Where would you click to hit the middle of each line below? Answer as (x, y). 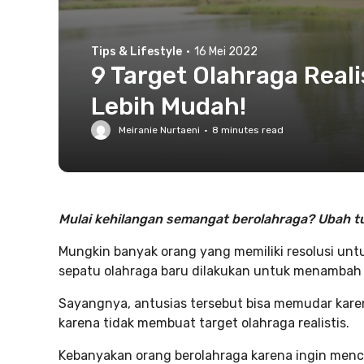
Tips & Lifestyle (136, 52)
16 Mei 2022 (226, 52)
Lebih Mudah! (169, 106)
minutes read (251, 130)
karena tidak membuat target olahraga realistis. (204, 323)
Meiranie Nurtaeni (159, 130)
